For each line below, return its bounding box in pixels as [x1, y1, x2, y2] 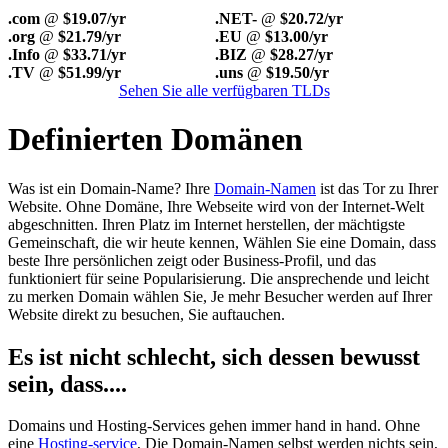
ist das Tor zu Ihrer [316, 179, 438, 197]
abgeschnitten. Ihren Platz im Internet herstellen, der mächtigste [8, 215, 405, 233]
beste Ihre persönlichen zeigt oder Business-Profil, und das [8, 251, 376, 269]
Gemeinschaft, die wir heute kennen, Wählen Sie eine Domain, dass [8, 233, 436, 251]
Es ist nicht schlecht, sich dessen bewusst [8, 343, 420, 370]
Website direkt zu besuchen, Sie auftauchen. [8, 305, 285, 323]
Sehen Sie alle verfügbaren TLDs [118, 81, 330, 99]
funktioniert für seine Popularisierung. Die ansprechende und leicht [8, 269, 429, 287]
